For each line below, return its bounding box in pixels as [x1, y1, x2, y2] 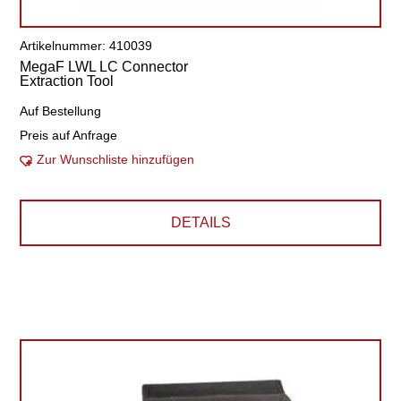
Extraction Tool [20, 73, 115, 89]
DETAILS [170, 215, 231, 230]
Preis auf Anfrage [20, 128, 118, 142]
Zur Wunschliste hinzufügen [37, 152, 195, 166]
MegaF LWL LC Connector [20, 59, 189, 74]
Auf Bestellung [20, 104, 102, 118]
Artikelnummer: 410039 [20, 38, 153, 53]
